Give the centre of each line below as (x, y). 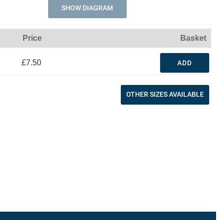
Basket (193, 38)
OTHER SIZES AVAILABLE (165, 94)
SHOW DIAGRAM (87, 8)
